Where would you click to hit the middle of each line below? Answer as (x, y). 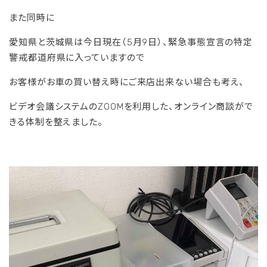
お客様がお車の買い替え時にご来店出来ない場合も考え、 (127, 83)
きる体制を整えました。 (56, 122)
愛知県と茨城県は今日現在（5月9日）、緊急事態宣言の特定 (131, 43)
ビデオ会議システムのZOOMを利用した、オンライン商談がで (131, 107)
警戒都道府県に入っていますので (77, 58)
